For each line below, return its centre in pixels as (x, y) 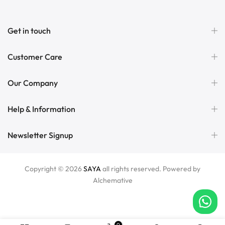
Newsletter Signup (40, 135)
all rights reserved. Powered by (151, 168)
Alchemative (113, 180)
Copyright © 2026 (54, 168)
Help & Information (41, 109)
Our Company (33, 83)
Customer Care (35, 57)
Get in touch (29, 30)
